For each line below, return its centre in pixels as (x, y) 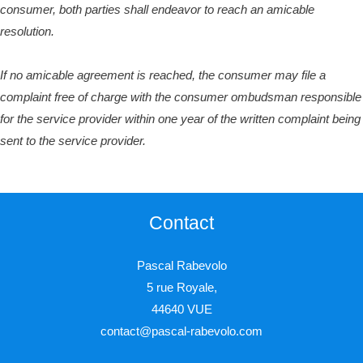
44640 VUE (181, 310)
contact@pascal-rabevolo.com (181, 332)
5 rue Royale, (181, 288)
